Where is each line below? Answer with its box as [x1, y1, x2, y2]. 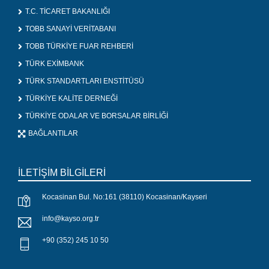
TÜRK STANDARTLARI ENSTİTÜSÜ [25, 77, 144, 86]
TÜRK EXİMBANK [25, 59, 84, 68]
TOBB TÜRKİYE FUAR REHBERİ [25, 42, 133, 51]
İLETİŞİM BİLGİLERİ [18, 168, 106, 178]
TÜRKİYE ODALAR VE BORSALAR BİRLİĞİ [25, 112, 168, 121]
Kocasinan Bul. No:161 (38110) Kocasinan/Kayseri [42, 193, 207, 202]
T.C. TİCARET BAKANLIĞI [25, 7, 110, 16]
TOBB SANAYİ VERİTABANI [25, 25, 116, 34]
